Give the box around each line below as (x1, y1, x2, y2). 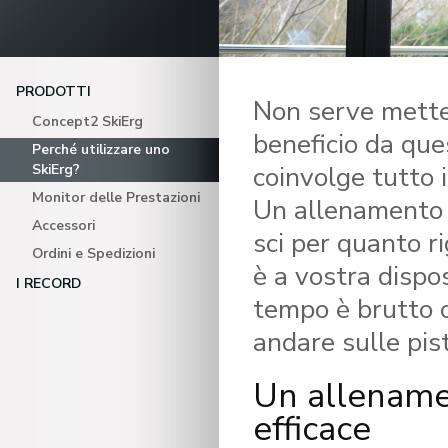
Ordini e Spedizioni (32, 244, 155, 263)
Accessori (32, 216, 95, 235)
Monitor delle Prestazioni (32, 188, 200, 207)
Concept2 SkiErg (32, 112, 143, 131)
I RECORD (16, 274, 81, 293)
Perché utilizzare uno (32, 140, 170, 159)
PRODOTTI (16, 82, 91, 101)
